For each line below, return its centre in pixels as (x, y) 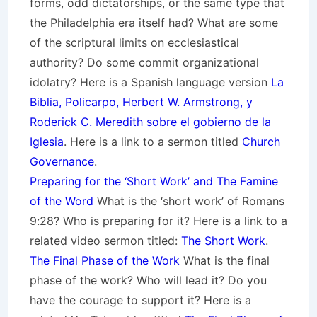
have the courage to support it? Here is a (140, 300)
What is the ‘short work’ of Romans (189, 201)
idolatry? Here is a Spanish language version (150, 82)
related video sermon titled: (105, 241)
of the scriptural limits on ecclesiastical (134, 42)
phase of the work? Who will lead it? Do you (148, 280)
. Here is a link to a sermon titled (153, 142)
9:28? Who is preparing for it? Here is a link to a (158, 221)
